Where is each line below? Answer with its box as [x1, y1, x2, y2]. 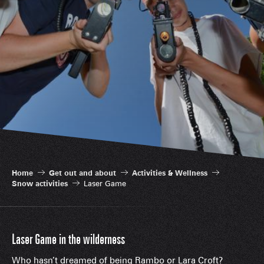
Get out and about [49, 167, 116, 177]
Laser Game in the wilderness [12, 233, 125, 246]
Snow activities [12, 178, 68, 188]
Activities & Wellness [132, 167, 207, 177]
